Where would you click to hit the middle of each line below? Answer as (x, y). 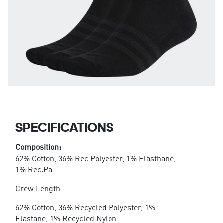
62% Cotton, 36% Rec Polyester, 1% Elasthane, (95, 159)
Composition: (38, 148)
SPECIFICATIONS (64, 127)
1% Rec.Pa (34, 170)
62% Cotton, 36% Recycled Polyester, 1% (85, 208)
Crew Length (38, 189)
